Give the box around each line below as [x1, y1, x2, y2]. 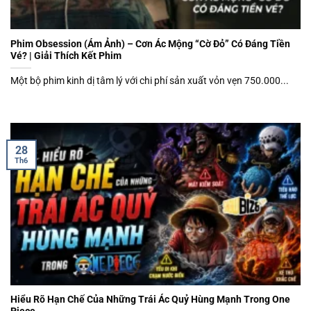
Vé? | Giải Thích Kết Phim [10, 49, 121, 61]
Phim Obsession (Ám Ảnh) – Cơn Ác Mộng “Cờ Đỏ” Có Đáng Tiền [10, 37, 290, 49]
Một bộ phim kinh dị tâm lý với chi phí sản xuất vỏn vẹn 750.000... [10, 74, 289, 86]
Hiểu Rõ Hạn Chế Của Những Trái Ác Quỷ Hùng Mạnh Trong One [10, 294, 290, 305]
